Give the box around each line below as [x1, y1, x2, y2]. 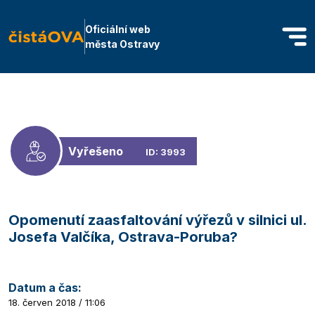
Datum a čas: [8, 281, 82, 295]
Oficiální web [85, 23, 150, 36]
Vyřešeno [68, 143, 123, 158]
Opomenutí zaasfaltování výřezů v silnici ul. [8, 212, 307, 229]
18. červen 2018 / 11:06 [8, 297, 105, 309]
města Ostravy [85, 38, 160, 51]
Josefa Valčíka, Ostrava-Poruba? [8, 229, 238, 246]
